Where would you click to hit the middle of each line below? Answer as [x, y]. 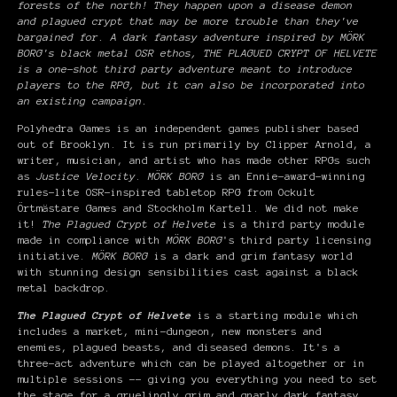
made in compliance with [92, 240]
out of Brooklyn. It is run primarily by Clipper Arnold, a [195, 144]
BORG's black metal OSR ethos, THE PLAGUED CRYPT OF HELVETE [198, 53]
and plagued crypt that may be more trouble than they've [188, 21]
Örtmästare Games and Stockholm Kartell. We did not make [188, 208]
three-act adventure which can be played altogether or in [191, 363]
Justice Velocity [86, 176]
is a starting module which [275, 315]
